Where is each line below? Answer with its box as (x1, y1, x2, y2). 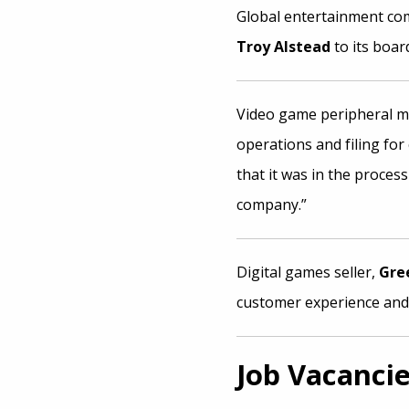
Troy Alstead (236, 37, 330, 57)
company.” (236, 194, 307, 215)
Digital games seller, (236, 262, 379, 282)
